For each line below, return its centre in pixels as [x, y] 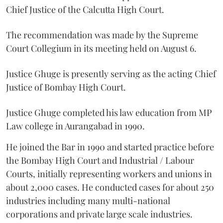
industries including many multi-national [88, 200]
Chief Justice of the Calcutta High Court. [85, 9]
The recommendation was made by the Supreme [102, 35]
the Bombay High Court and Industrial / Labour [100, 160]
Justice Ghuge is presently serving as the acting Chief [111, 73]
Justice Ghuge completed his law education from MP [109, 112]
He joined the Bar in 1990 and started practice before [110, 147]
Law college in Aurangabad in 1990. [75, 126]
